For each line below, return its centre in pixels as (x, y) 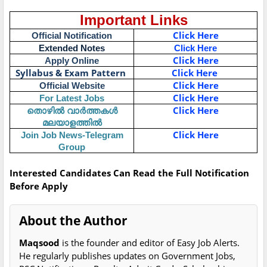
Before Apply (39, 186)
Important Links (133, 20)
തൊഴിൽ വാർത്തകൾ (72, 111)
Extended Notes (72, 48)
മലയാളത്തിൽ (72, 122)
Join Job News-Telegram (72, 135)
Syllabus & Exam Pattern (71, 73)
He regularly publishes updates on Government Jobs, (127, 256)
